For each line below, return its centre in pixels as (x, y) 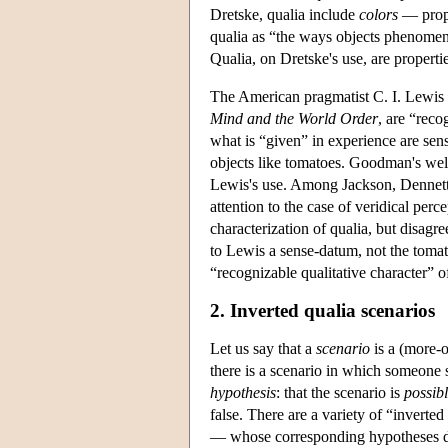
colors (378, 14)
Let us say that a (263, 348)
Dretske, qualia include (284, 14)
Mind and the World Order (294, 118)
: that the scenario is (340, 392)
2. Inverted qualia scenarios (322, 310)
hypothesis (243, 392)
